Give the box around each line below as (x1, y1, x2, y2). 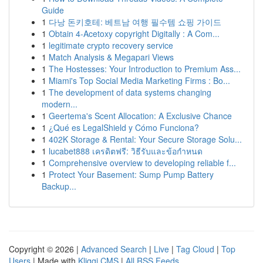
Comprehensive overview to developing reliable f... (49, 157, 236, 168)
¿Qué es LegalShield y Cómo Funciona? (49, 122, 199, 133)
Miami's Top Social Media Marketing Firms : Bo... (49, 75, 230, 86)
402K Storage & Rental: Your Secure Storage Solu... (49, 133, 242, 145)
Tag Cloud (176, 243, 214, 255)
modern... (42, 98, 77, 110)
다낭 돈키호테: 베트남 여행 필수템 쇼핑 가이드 (49, 16, 221, 28)
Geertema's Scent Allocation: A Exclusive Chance (49, 110, 232, 122)
